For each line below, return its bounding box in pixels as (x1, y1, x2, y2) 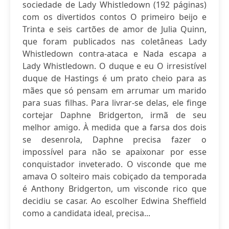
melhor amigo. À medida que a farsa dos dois (22, 122, 207, 133)
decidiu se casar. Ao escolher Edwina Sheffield (22, 195, 207, 207)
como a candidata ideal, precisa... (22, 208, 150, 219)
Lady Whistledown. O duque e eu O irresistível (22, 60, 207, 72)
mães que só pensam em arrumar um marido (22, 85, 207, 96)
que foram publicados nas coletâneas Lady (22, 36, 207, 47)
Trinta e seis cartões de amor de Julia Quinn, (22, 24, 207, 35)
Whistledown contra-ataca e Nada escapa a (22, 48, 207, 59)
